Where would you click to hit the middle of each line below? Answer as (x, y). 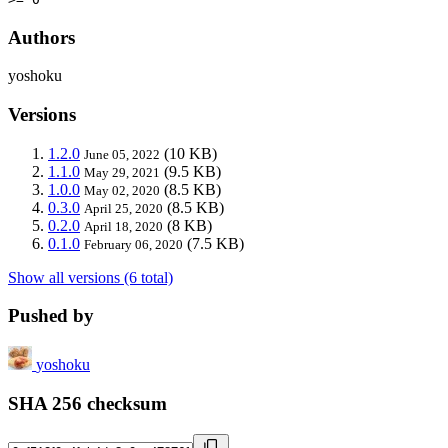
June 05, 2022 (122, 154)
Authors (41, 37)
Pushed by (51, 316)
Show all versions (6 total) (90, 277)
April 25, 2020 (123, 208)
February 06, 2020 (133, 244)
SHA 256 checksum (87, 403)
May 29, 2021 (122, 172)
